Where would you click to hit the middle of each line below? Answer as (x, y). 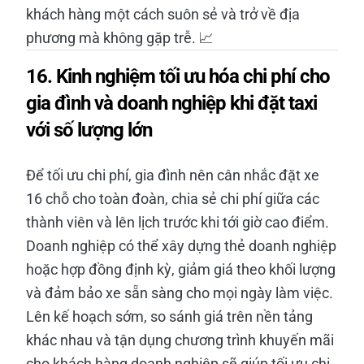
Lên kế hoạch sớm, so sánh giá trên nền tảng (169, 316)
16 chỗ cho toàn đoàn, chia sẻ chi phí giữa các (173, 198)
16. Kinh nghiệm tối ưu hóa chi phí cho (178, 76)
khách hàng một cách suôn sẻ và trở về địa (163, 14)
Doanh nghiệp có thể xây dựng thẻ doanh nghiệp (181, 245)
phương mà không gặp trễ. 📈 (120, 37)
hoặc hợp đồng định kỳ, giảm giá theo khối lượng (181, 269)
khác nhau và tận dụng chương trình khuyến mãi (180, 340)
